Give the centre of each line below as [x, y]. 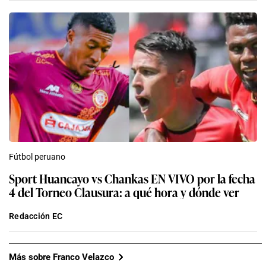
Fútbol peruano [37, 157]
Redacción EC [36, 216]
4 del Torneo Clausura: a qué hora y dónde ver [124, 192]
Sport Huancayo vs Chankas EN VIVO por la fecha [132, 178]
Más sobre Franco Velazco [61, 257]
